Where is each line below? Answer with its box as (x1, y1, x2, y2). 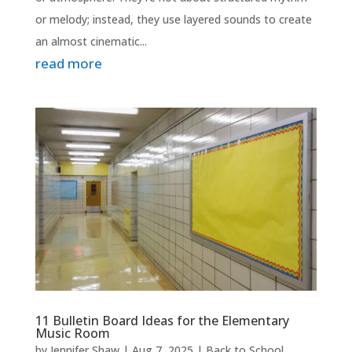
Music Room (35, 324, 110, 343)
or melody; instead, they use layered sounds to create (35, 11, 312, 27)
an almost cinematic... (35, 33, 147, 49)
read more (35, 53, 102, 72)
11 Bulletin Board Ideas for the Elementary (35, 312, 289, 330)
